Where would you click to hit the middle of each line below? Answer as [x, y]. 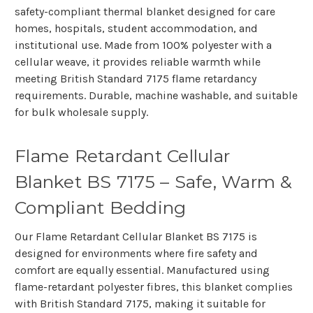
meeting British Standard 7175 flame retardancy [136, 79]
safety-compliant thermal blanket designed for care [145, 12]
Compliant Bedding [101, 208]
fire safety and [223, 254]
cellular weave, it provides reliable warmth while [138, 62]
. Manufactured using [216, 270]
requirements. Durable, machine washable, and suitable [156, 96]
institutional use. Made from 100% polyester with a [143, 45]
